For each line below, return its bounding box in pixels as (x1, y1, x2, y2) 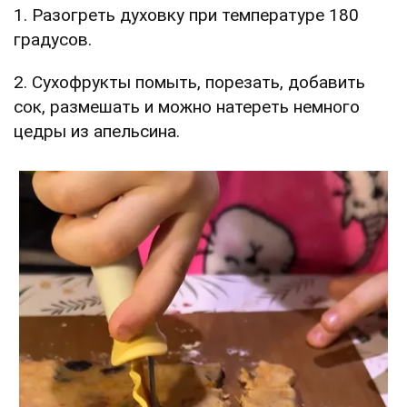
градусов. (14, 28, 92, 50)
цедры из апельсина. (14, 120, 180, 142)
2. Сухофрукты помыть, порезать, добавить (14, 71, 365, 93)
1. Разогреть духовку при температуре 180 (14, 4, 359, 25)
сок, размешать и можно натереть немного (14, 95, 360, 117)
